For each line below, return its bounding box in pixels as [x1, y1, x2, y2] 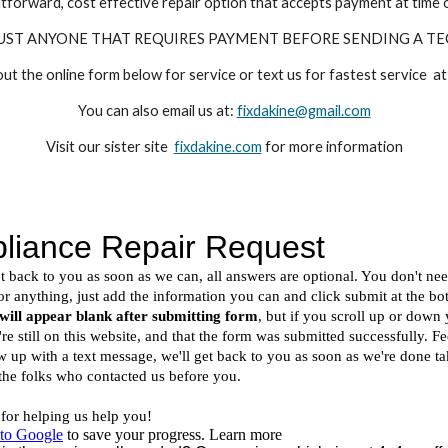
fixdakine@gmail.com [236, 102, 371, 119]
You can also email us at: [77, 102, 237, 119]
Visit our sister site [45, 138, 174, 155]
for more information [261, 138, 403, 155]
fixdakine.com [173, 138, 262, 155]
